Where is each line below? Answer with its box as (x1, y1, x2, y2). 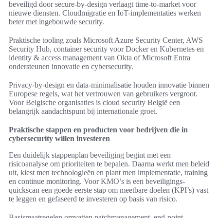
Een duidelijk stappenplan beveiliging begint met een (9, 151, 171, 160)
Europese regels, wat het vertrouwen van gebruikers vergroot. (9, 90, 198, 98)
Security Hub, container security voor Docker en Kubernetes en (9, 45, 204, 54)
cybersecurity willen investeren (9, 134, 110, 143)
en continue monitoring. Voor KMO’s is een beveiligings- (9, 177, 185, 186)
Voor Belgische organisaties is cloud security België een (9, 98, 180, 107)
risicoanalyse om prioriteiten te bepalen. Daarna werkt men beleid (9, 160, 209, 168)
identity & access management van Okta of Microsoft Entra (9, 54, 190, 62)
